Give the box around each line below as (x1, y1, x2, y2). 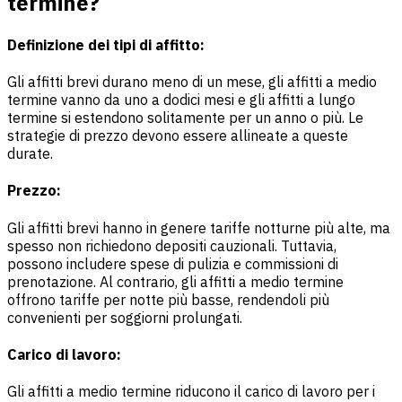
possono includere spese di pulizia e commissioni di (7, 254, 338, 273)
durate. (7, 144, 53, 163)
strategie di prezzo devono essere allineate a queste (7, 127, 348, 145)
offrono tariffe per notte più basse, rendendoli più (7, 290, 329, 309)
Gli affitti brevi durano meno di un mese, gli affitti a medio (7, 73, 377, 92)
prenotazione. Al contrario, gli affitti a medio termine (7, 272, 344, 291)
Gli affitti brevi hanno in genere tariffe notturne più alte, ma (7, 218, 390, 237)
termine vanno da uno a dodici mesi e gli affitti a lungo (7, 91, 355, 109)
